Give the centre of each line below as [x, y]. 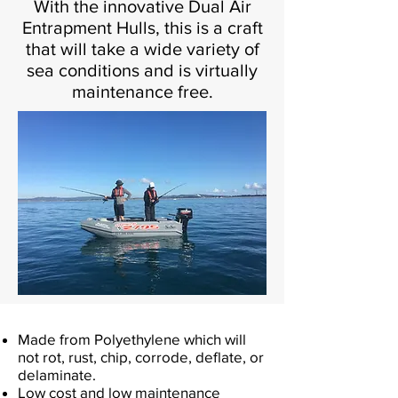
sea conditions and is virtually [142, 70]
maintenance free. [142, 92]
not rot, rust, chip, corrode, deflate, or [141, 357]
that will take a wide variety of [142, 49]
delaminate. [59, 374]
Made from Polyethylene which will [132, 339]
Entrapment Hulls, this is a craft [142, 28]
